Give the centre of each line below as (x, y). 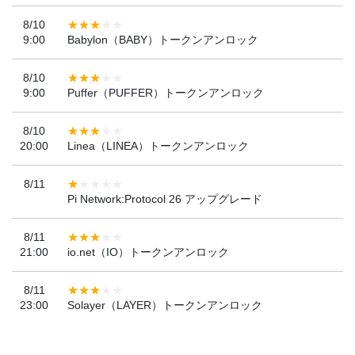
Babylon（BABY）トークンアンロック (163, 40)
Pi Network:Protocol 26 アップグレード (165, 199)
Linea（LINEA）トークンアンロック (158, 146)
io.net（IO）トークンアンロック (148, 252)
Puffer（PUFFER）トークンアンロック (166, 93)
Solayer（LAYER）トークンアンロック (165, 305)
